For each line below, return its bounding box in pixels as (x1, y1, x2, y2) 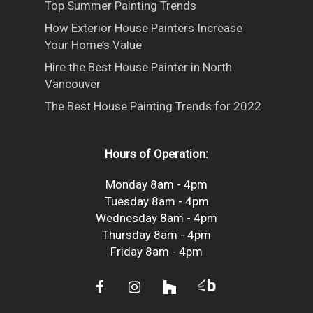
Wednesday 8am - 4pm (96, 211, 217, 225)
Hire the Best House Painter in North (45, 60, 232, 74)
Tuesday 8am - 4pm (104, 194, 209, 208)
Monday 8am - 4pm (105, 177, 208, 191)
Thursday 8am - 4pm (102, 228, 211, 242)
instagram (128, 282, 173, 293)
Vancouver (45, 77, 101, 91)
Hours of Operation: (105, 147, 208, 161)
